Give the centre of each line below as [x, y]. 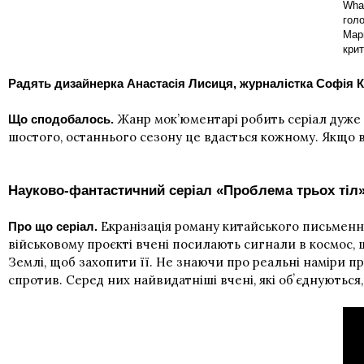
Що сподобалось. [61, 119]
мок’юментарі [196, 119]
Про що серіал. [53, 226]
